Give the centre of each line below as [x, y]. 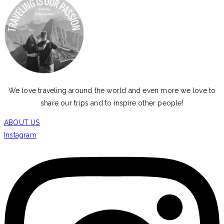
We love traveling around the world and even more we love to [112, 91]
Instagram [20, 135]
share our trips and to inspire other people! [112, 103]
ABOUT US [22, 123]
